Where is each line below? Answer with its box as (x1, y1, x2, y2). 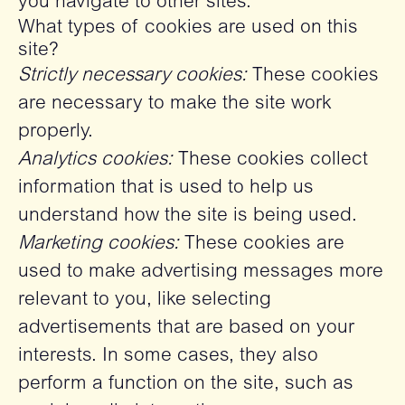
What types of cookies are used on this (18, 19, 358, 38)
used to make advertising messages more (18, 263, 383, 282)
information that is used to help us (18, 179, 314, 198)
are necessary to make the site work (18, 95, 332, 114)
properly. (18, 123, 93, 142)
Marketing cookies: (18, 235, 179, 254)
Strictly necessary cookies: (18, 67, 247, 86)
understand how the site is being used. (18, 207, 357, 226)
